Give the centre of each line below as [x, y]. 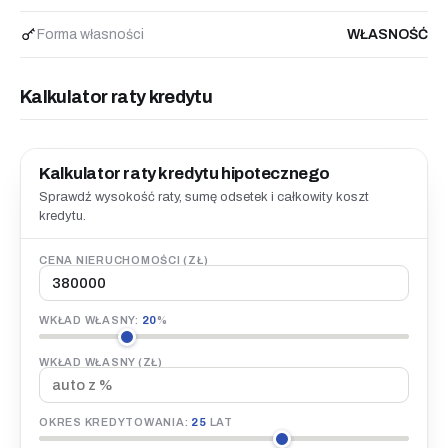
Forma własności [90, 35]
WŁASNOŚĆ [387, 35]
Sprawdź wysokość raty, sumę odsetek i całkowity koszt [204, 197]
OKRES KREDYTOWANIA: [115, 422]
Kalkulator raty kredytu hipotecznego [184, 174]
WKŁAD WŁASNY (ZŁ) [101, 362]
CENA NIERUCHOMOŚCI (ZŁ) [124, 260]
